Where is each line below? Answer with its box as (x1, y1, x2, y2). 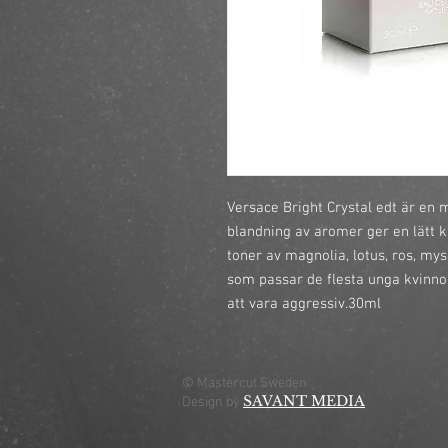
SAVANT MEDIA (243, 392, 365, 410)
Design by (182, 394, 243, 411)
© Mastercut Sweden (182, 375, 310, 392)
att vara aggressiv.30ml (227, 295, 381, 313)
